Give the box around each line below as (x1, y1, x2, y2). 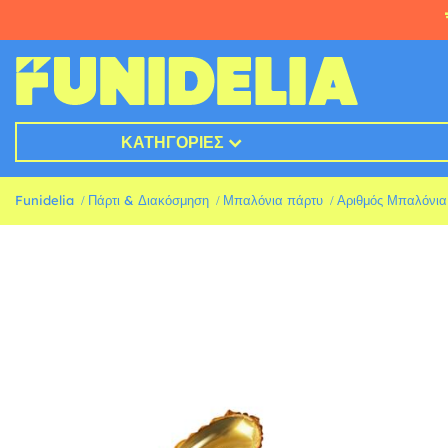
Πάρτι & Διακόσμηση (88, 192, 209, 209)
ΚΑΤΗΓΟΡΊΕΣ (120, 132, 224, 153)
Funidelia (15, 192, 74, 209)
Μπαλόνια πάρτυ (223, 192, 323, 209)
